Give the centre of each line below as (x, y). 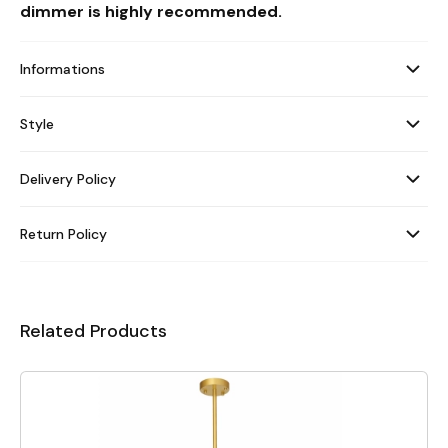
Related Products (93, 330)
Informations (62, 68)
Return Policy (63, 233)
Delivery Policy (68, 178)
